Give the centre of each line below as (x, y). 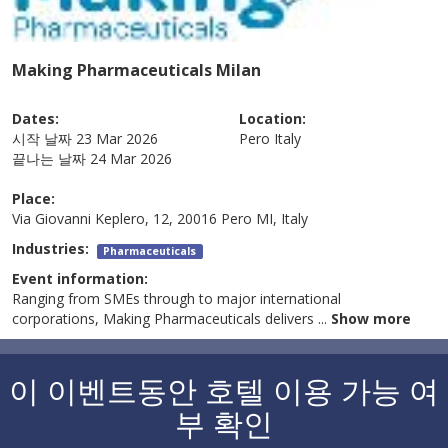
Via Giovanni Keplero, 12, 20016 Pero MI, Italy (160, 219)
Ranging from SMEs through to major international (177, 299)
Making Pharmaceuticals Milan (137, 70)
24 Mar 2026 (131, 159)
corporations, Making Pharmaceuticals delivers (165, 319)
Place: (34, 199)
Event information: (80, 279)
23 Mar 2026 (117, 139)
